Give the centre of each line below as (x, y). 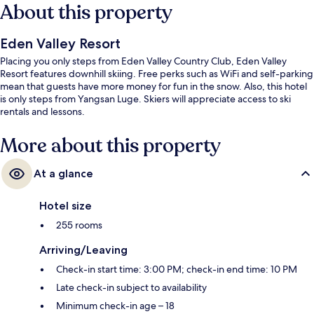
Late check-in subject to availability (131, 288)
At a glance (63, 174)
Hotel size (66, 206)
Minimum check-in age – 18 (115, 306)
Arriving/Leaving (83, 250)
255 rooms (79, 225)
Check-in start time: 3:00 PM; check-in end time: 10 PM (177, 269)
